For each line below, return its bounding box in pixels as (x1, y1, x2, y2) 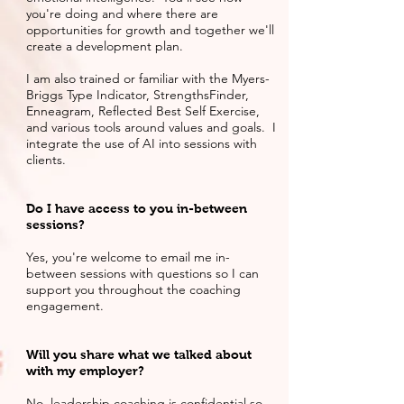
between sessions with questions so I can (26, 265, 259, 281)
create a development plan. (26, 38, 183, 54)
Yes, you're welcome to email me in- (26, 249, 230, 265)
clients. (26, 151, 66, 168)
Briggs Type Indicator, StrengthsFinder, (26, 87, 249, 103)
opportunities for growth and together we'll (26, 22, 274, 38)
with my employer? (26, 363, 144, 378)
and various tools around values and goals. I (26, 119, 276, 135)
